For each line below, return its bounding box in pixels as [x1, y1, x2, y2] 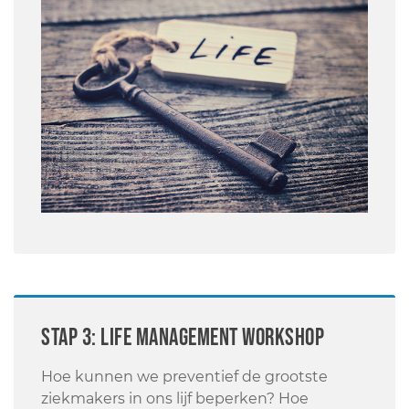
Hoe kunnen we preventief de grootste [41, 367, 328, 385]
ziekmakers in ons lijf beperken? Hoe [41, 389, 309, 407]
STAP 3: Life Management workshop [41, 323, 324, 352]
